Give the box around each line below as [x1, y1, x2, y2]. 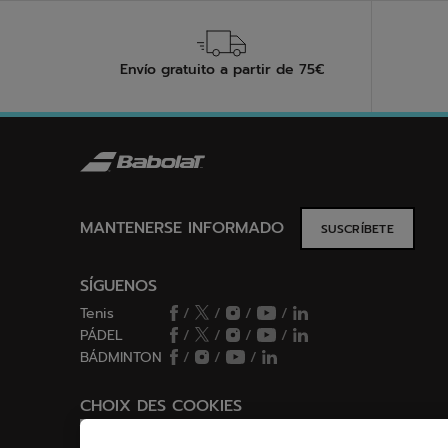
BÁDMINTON [80, 347, 162, 369]
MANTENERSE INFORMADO [80, 216, 284, 241]
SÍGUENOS [80, 274, 157, 299]
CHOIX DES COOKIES [80, 394, 242, 419]
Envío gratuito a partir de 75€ [119, 59, 324, 81]
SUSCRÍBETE [321, 220, 395, 239]
